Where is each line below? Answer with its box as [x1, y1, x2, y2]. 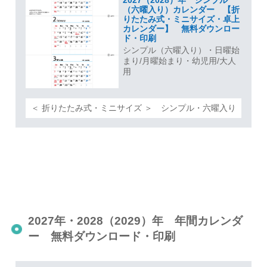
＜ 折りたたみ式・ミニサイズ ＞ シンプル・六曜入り [31, 103, 236, 113]
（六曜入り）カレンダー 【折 [122, 5, 240, 15]
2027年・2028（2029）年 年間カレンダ [28, 215, 243, 228]
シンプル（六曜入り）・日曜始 [122, 45, 240, 55]
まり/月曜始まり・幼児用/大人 [122, 56, 236, 66]
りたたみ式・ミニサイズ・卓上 [122, 14, 240, 24]
